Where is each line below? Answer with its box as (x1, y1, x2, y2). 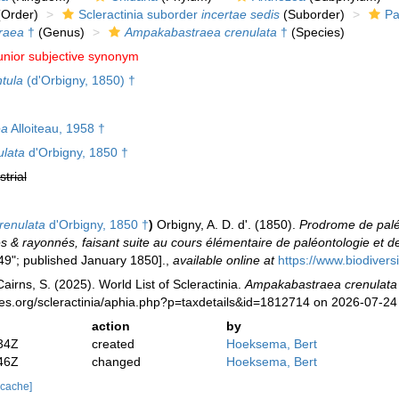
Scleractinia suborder (77, 7, 201, 22)
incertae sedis (200, 7, 280, 22)
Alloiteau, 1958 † (7, 121, 105, 136)
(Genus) (34, 25, 85, 40)
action (92, 319, 131, 334)
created (92, 337, 135, 352)
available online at (172, 253, 274, 268)
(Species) (287, 25, 345, 40)
